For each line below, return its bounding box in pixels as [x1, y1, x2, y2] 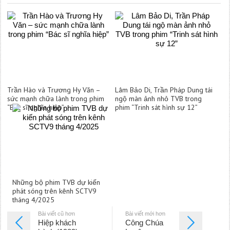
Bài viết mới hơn [125, 210, 165, 217]
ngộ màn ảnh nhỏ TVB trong [115, 93, 202, 103]
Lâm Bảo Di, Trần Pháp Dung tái [115, 85, 213, 94]
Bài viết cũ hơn [38, 210, 75, 217]
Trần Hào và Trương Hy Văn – [7, 85, 101, 94]
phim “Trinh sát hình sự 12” [115, 102, 198, 112]
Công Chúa [125, 218, 163, 227]
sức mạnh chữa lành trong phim [7, 93, 105, 103]
